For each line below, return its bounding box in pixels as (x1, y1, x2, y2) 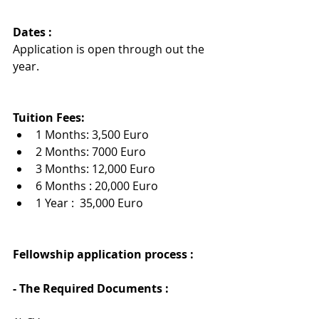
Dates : (13, 24, 52, 41)
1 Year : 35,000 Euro (36, 195, 143, 211)
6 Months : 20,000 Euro (36, 178, 158, 194)
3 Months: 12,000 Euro (36, 161, 155, 177)
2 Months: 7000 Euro (36, 144, 146, 160)
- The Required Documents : (13, 281, 169, 297)
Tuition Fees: (13, 110, 85, 126)
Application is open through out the (13, 41, 207, 58)
